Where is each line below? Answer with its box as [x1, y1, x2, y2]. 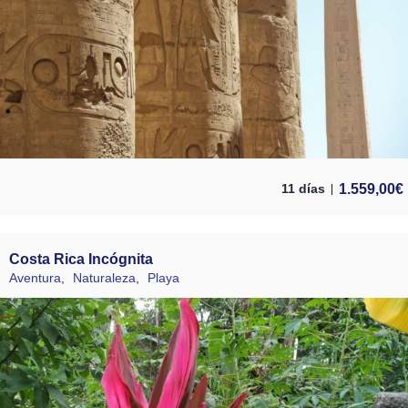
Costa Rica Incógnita [9, 250, 153, 267]
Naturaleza [73, 270, 136, 285]
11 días [281, 181, 325, 196]
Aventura [9, 270, 61, 285]
